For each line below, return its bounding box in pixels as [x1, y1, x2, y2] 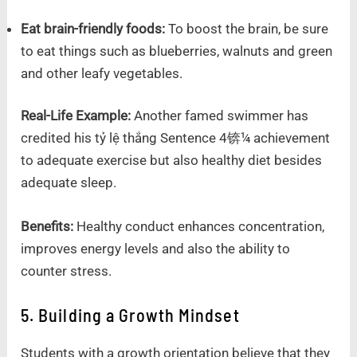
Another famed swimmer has [131, 108, 309, 124]
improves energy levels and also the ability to [21, 241, 291, 257]
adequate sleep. [21, 175, 117, 191]
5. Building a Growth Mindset [21, 304, 240, 326]
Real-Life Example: [21, 108, 131, 124]
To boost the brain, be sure [168, 20, 329, 37]
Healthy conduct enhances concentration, [73, 218, 325, 235]
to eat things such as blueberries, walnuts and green [21, 42, 333, 59]
